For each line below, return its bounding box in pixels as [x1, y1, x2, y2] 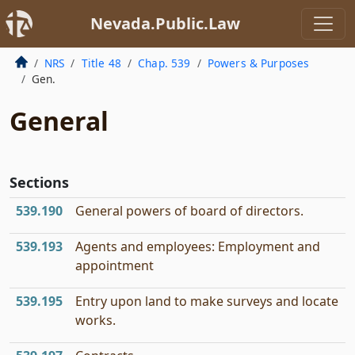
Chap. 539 [138, 55, 191, 71]
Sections [10, 173, 69, 192]
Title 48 [81, 55, 121, 71]
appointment [75, 257, 154, 274]
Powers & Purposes [207, 55, 310, 71]
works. [75, 311, 116, 329]
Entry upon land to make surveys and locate [75, 292, 338, 310]
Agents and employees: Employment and [75, 238, 320, 255]
